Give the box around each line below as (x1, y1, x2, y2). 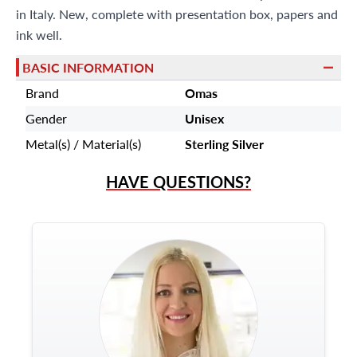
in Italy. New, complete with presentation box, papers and (16, 5, 338, 23)
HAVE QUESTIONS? (106, 171, 251, 193)
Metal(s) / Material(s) (25, 135, 141, 153)
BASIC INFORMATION (22, 57, 154, 76)
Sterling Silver (185, 135, 264, 153)
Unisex (185, 109, 224, 127)
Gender (25, 109, 67, 127)
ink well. (16, 25, 62, 44)
